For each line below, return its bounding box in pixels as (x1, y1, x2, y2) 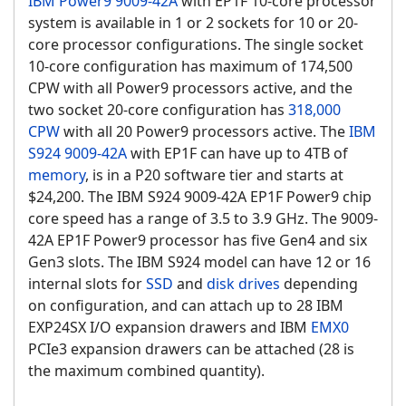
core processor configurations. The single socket (28, 34, 363, 55)
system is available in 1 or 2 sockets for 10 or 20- (28, 13, 358, 34)
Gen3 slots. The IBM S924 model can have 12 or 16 (28, 252, 371, 273)
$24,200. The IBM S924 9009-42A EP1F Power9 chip (28, 187, 372, 208)
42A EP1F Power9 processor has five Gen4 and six (28, 230, 367, 251)
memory (28, 165, 85, 186)
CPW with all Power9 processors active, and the (28, 78, 353, 99)
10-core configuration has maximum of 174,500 (28, 56, 353, 77)
